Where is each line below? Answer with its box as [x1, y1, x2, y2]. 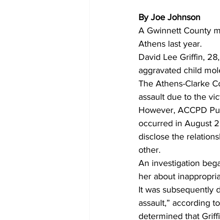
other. [138, 144, 163, 155]
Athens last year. [138, 38, 204, 49]
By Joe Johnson [138, 12, 200, 22]
